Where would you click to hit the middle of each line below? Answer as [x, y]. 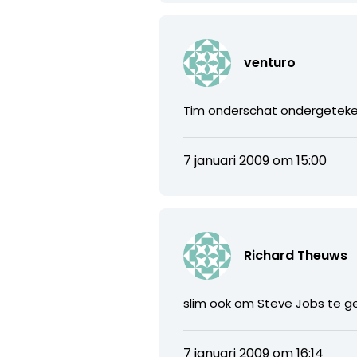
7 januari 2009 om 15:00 [255, 160]
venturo [270, 62]
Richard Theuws [296, 255]
